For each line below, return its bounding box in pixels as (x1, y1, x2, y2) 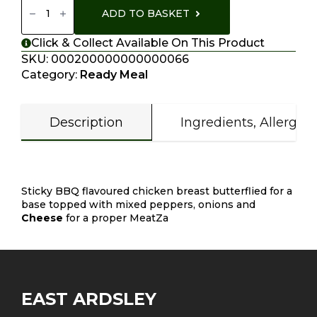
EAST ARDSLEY (21, 289, 156, 310)
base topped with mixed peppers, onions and (21, 198, 255, 212)
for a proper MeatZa (63, 212, 168, 225)
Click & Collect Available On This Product (31, 36, 265, 50)
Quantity (21, 10, 64, 23)
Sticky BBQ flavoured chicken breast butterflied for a (21, 185, 292, 198)
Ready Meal (80, 68, 148, 82)
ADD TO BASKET (102, 7, 190, 21)
